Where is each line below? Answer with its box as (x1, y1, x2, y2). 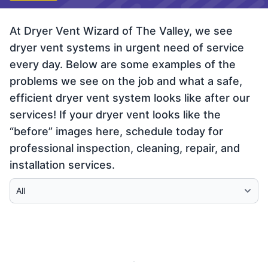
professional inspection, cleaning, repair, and (10, 142, 240, 154)
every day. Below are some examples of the (10, 58, 236, 71)
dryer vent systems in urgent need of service (10, 41, 244, 54)
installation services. (10, 159, 115, 171)
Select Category (9, 179, 83, 191)
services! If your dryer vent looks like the (10, 108, 221, 121)
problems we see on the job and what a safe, (10, 75, 242, 87)
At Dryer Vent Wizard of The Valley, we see (10, 25, 233, 37)
